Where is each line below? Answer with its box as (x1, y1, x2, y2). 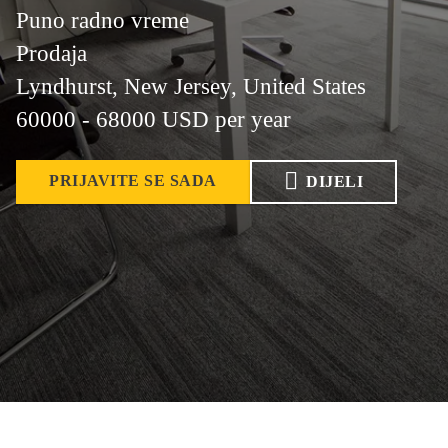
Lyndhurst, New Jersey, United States (16, 73, 366, 99)
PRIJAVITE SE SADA (49, 171, 217, 189)
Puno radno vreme (16, 7, 189, 33)
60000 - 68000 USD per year (16, 106, 291, 132)
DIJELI (306, 172, 363, 190)
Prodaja (16, 40, 87, 66)
